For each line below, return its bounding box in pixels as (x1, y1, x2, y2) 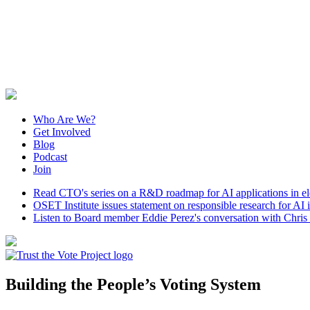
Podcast (33, 151, 67, 163)
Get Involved (33, 126, 91, 138)
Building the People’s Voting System (6, 275, 261, 293)
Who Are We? (33, 113, 95, 125)
